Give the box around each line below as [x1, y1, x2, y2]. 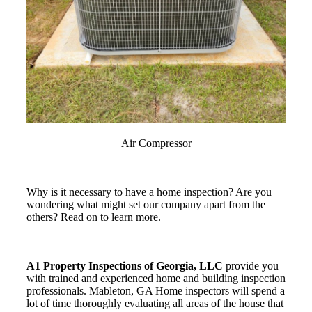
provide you [223, 260, 279, 272]
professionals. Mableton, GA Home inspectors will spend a [26, 285, 285, 297]
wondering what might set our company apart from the [26, 198, 265, 211]
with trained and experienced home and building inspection [26, 272, 286, 285]
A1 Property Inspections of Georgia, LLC [26, 260, 223, 272]
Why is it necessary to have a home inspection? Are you [26, 186, 272, 198]
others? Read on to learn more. [26, 211, 161, 224]
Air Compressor [120, 137, 192, 150]
